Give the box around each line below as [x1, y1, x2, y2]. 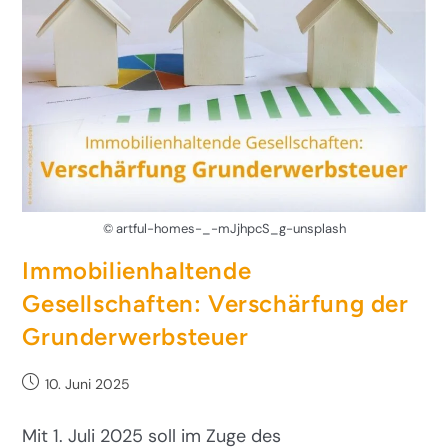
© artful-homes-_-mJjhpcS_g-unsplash [102, 219, 346, 237]
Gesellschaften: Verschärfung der [22, 288, 409, 318]
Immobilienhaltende [22, 255, 252, 285]
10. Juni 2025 [45, 374, 131, 393]
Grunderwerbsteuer [22, 321, 249, 351]
